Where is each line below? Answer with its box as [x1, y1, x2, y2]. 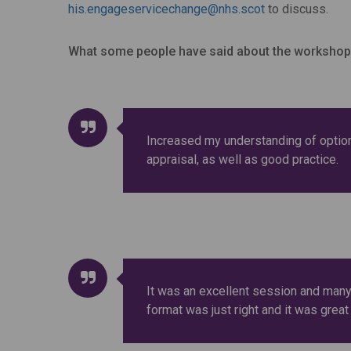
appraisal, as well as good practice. [147, 152, 338, 167]
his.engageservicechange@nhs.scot [68, 2, 265, 16]
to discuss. [265, 2, 328, 16]
